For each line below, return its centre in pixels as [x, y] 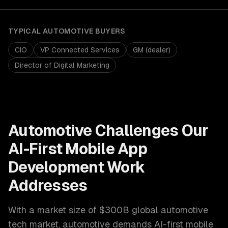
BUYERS [109, 31]
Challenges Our [150, 131]
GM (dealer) [152, 50]
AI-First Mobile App [78, 149]
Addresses [48, 186]
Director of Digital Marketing [62, 65]
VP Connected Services [80, 50]
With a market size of [54, 210]
